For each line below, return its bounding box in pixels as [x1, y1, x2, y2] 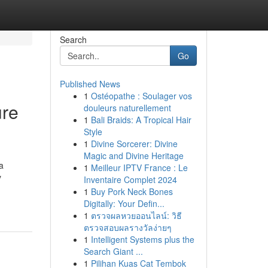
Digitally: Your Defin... [83, 197, 165, 209]
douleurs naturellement [83, 102, 171, 114]
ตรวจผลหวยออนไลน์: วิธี [90, 209, 182, 221]
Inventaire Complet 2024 [83, 173, 177, 185]
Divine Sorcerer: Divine [90, 138, 178, 150]
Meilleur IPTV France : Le [90, 162, 188, 173]
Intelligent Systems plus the [90, 233, 194, 245]
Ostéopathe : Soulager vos [90, 90, 192, 102]
